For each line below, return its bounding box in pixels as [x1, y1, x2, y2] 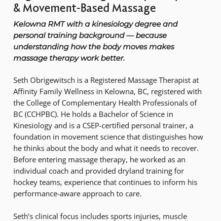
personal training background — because [13, 30, 167, 40]
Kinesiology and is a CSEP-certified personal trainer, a [13, 120, 193, 131]
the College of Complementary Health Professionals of [13, 98, 197, 108]
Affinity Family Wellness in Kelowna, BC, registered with [13, 86, 202, 97]
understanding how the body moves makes [13, 41, 174, 51]
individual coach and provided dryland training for [13, 166, 184, 176]
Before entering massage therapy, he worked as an [13, 154, 185, 165]
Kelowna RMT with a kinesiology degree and [13, 19, 178, 29]
